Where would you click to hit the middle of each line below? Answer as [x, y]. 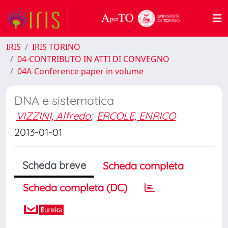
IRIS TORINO [56, 47]
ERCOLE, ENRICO [136, 116]
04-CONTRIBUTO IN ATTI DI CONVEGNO [93, 59]
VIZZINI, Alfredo [53, 116]
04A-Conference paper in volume [80, 71]
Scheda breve [54, 165]
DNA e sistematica [64, 101]
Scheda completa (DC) [75, 188]
